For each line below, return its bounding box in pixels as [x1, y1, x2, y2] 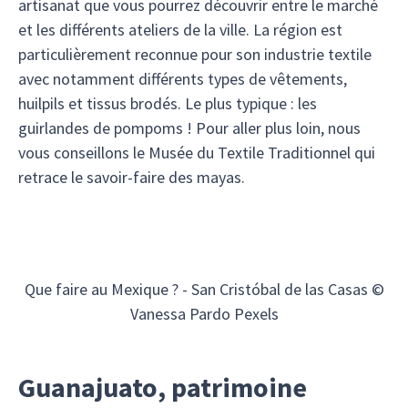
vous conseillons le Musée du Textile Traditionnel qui [18, 142, 375, 163]
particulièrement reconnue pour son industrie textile [18, 44, 372, 65]
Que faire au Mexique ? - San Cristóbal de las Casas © [24, 279, 384, 300]
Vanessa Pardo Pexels [129, 303, 279, 324]
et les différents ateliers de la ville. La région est [18, 19, 342, 40]
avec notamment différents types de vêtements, [18, 68, 347, 89]
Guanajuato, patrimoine [18, 370, 307, 404]
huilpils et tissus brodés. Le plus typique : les [18, 93, 317, 114]
